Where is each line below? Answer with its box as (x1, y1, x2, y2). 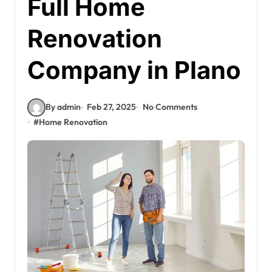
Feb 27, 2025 (87, 101, 137, 113)
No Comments (142, 101, 197, 113)
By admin (46, 101, 81, 113)
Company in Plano (27, 55, 241, 85)
